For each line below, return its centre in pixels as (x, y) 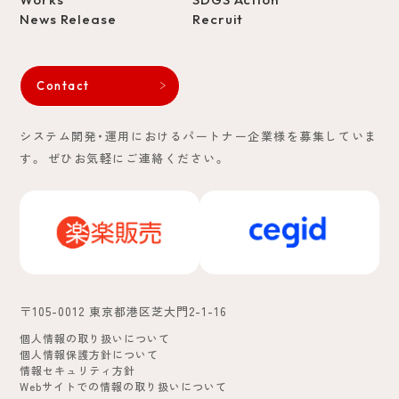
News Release (68, 19)
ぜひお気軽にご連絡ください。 (135, 158)
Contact (63, 85)
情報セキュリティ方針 (77, 370)
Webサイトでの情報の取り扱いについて (123, 386)
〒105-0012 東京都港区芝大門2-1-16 (123, 311)
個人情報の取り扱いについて (95, 338)
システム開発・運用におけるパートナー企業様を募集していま (199, 135)
